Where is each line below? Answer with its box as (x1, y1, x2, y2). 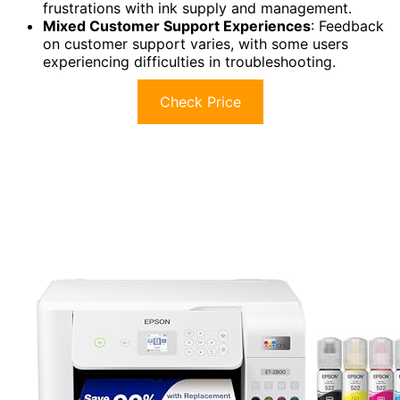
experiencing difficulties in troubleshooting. (43, 53, 336, 71)
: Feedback (311, 17, 384, 36)
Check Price (159, 93, 241, 112)
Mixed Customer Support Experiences (43, 17, 311, 36)
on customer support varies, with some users (43, 35, 348, 54)
